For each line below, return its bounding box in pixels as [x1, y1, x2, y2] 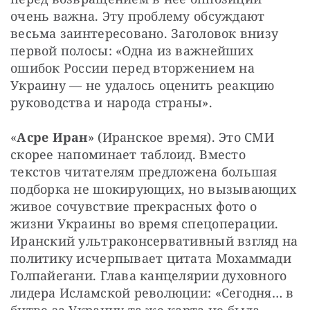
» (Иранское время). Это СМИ [87, 129, 275, 146]
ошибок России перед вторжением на [10, 60, 255, 77]
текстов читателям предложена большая [10, 163, 277, 181]
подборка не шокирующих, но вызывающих [10, 181, 296, 198]
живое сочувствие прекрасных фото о [10, 198, 257, 215]
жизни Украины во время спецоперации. [10, 215, 279, 232]
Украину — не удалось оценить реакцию [10, 77, 275, 94]
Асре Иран [17, 129, 88, 146]
